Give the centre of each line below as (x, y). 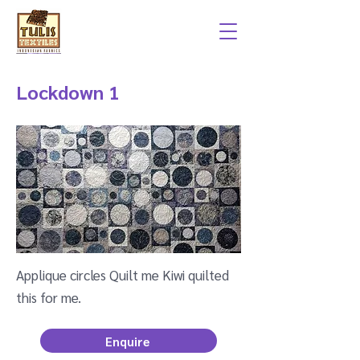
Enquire (127, 341)
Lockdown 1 (68, 92)
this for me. (49, 297)
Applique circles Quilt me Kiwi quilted (123, 275)
